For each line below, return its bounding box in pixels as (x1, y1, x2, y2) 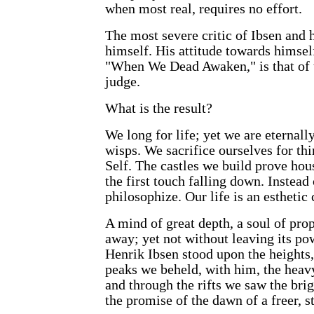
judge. (105, 74, 140, 90)
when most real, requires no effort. (105, 1, 302, 17)
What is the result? (105, 101, 212, 116)
